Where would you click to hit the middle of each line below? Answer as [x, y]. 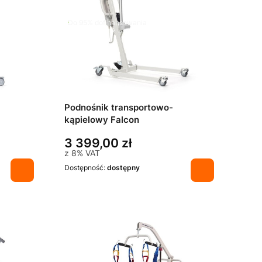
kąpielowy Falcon [102, 120]
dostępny [123, 168]
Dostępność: [86, 168]
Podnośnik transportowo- [119, 108]
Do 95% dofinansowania [107, 22]
